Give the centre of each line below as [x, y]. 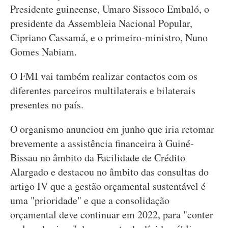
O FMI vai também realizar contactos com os [104, 76]
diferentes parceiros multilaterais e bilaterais [103, 90]
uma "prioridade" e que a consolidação [90, 200]
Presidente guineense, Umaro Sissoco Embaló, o [110, 9]
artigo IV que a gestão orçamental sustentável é [108, 186]
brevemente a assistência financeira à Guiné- [102, 143]
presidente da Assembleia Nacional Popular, [101, 23]
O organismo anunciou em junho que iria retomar [112, 129]
